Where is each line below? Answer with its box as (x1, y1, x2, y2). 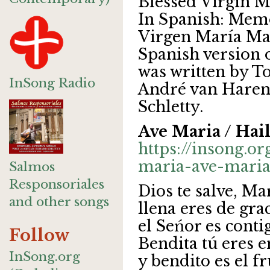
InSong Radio (9, 75, 95, 91)
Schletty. (138, 98, 203, 116)
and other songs (9, 194, 109, 210)
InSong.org (9, 249, 80, 265)
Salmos (9, 159, 55, 175)
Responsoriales (9, 177, 104, 192)
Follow (9, 225, 70, 245)
